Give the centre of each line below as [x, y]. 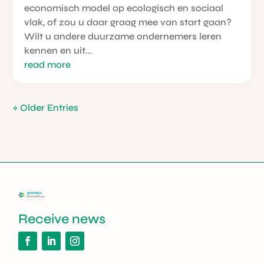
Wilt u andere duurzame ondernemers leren [123, 37]
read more [48, 65]
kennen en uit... [58, 51]
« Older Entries [46, 108]
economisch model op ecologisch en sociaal [124, 8]
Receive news [62, 219]
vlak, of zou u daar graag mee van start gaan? [128, 22]
